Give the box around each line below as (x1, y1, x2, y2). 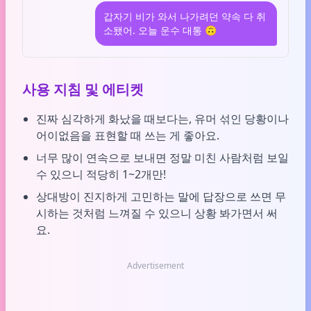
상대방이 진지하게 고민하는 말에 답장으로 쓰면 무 (36, 189, 286, 204)
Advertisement (127, 260, 184, 271)
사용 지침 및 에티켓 (22, 80, 144, 99)
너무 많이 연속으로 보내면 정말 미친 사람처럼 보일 (36, 150, 289, 165)
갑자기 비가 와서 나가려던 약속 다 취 (103, 10, 266, 23)
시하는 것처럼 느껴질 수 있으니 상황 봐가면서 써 (36, 205, 278, 221)
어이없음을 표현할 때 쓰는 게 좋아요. (36, 128, 219, 143)
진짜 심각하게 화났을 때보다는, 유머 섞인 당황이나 (36, 111, 289, 126)
